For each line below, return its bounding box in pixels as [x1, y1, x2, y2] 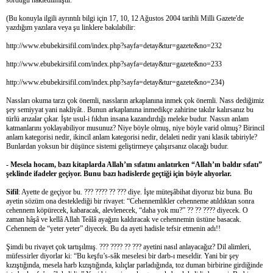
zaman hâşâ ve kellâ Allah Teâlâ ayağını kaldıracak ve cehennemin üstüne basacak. [6, 214, 241, 224]
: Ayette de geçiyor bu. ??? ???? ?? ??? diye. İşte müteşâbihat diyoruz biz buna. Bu [18, 187, 252, 196]
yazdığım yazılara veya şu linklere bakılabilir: [6, 23, 135, 32]
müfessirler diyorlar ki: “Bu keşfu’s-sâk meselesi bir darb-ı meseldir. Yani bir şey [6, 251, 239, 260]
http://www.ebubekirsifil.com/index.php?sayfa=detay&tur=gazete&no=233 [6, 59, 222, 68]
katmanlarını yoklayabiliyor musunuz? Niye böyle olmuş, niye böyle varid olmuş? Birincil [6, 123, 264, 132]
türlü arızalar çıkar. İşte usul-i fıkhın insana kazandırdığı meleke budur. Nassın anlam [6, 114, 249, 123]
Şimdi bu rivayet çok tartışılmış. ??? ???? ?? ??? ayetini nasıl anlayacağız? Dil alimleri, [6, 242, 251, 251]
